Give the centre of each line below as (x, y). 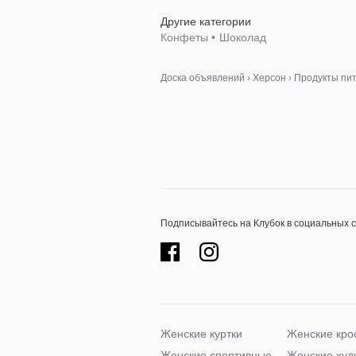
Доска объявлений (203, 78)
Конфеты (184, 37)
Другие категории (206, 21)
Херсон (269, 78)
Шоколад (243, 37)
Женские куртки (201, 334)
